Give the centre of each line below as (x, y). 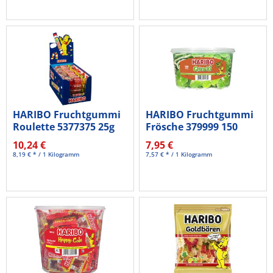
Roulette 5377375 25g (64, 127)
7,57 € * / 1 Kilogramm (179, 154)
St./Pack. (168, 139)
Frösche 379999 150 (192, 127)
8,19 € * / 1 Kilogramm (46, 154)
